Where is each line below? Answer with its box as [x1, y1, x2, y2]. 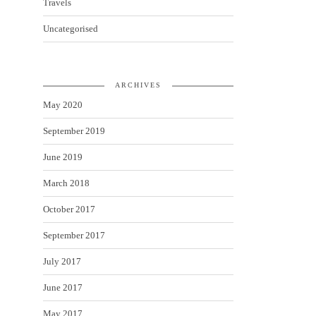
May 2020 [43, 99, 83, 110]
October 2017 [43, 204, 95, 214]
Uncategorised [43, 23, 98, 34]
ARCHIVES [115, 81, 162, 89]
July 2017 [43, 256, 81, 267]
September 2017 [43, 230, 105, 241]
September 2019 [43, 126, 105, 136]
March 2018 [43, 178, 90, 188]
